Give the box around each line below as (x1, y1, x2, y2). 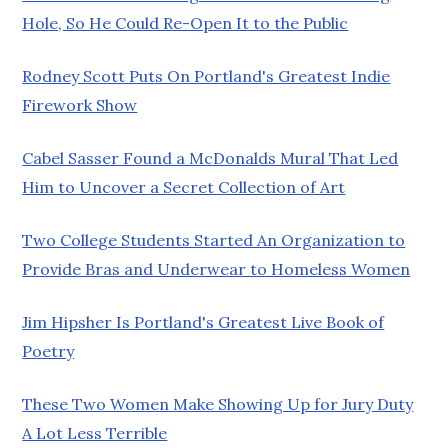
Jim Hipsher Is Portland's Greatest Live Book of (22, 311, 385, 332)
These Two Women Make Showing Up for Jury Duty (22, 393, 414, 414)
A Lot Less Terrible (22, 422, 168, 443)
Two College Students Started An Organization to (22, 229, 406, 250)
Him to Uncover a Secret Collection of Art (22, 176, 346, 197)
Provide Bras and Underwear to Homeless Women (22, 258, 411, 279)
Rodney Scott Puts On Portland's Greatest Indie (22, 65, 391, 86)
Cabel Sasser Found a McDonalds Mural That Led (22, 147, 399, 168)
